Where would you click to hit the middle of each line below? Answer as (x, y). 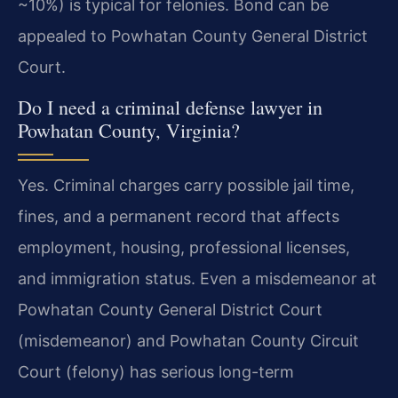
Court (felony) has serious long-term (156, 371)
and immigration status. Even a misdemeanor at (197, 278)
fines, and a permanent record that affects (179, 216)
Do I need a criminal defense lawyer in (170, 107)
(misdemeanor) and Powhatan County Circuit (188, 340)
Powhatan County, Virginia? (129, 130)
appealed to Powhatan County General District (193, 36)
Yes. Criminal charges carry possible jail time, (186, 185)
